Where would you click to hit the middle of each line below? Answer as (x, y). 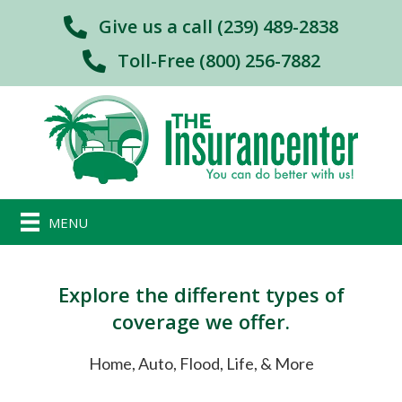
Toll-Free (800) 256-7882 (218, 60)
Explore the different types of (201, 295)
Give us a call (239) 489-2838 (218, 26)
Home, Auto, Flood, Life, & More (201, 364)
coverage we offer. (201, 322)
